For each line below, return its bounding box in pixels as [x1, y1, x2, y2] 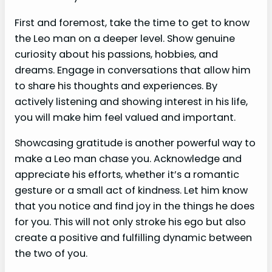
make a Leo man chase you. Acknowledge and [15, 151, 242, 166]
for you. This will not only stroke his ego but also [15, 214, 246, 229]
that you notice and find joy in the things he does [15, 199, 254, 213]
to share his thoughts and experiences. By [15, 78, 217, 93]
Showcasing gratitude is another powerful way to [15, 135, 256, 150]
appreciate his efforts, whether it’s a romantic [15, 167, 239, 182]
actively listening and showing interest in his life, [15, 94, 248, 109]
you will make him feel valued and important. [15, 110, 236, 124]
